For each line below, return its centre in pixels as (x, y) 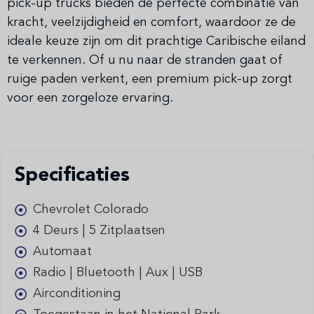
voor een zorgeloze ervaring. (90, 98)
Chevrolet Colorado (91, 209)
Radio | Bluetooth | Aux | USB (118, 272)
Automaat (63, 251)
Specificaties (72, 176)
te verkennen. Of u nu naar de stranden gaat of (145, 60)
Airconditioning (77, 293)
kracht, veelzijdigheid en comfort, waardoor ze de (151, 22)
